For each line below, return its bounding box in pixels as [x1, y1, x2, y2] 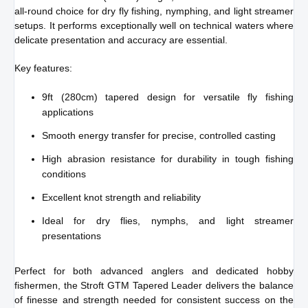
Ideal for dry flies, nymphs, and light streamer [42, 214, 294, 226]
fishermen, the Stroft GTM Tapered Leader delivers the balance [14, 279, 294, 291]
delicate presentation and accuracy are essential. [14, 34, 228, 45]
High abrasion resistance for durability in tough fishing [42, 153, 294, 164]
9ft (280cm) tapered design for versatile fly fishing [42, 91, 294, 102]
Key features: [14, 62, 72, 74]
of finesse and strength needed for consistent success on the [14, 294, 294, 305]
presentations [42, 230, 101, 241]
